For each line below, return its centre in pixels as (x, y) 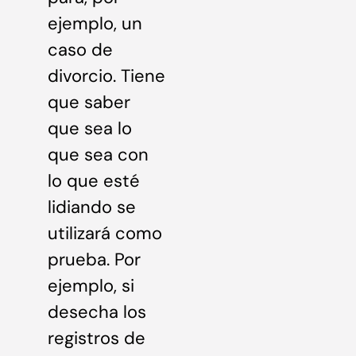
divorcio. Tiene (106, 76)
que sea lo (90, 128)
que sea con (98, 155)
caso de (80, 50)
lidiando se (92, 207)
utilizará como (105, 233)
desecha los (97, 312)
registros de (97, 338)
